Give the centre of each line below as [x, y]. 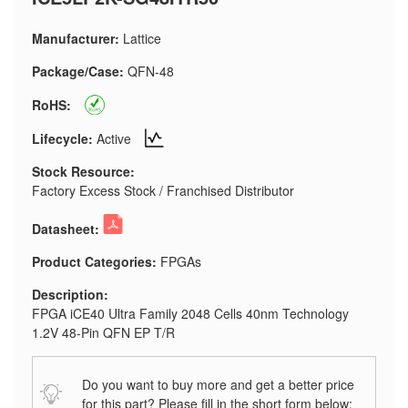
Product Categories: [94, 261]
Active [116, 138]
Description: [70, 294]
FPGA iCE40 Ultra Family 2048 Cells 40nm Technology [190, 313]
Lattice [142, 38]
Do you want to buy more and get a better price [218, 384]
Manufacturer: [76, 38]
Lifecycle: [62, 138]
